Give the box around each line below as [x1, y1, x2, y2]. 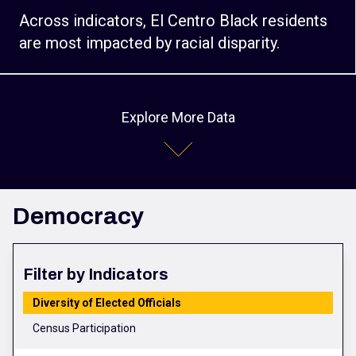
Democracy [13, 203, 144, 230]
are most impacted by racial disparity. [19, 33, 280, 53]
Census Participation [33, 322, 136, 335]
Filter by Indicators [23, 265, 168, 284]
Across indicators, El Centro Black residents [19, 11, 327, 31]
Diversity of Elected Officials [33, 296, 181, 310]
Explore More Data [121, 109, 235, 126]
